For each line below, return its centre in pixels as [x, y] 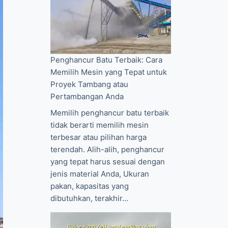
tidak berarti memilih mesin [100, 125]
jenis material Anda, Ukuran [100, 174]
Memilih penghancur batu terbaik [110, 112]
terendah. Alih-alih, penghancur [108, 149]
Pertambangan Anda [87, 97]
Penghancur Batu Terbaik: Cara [107, 60]
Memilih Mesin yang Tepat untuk [109, 72]
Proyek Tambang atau [90, 84]
